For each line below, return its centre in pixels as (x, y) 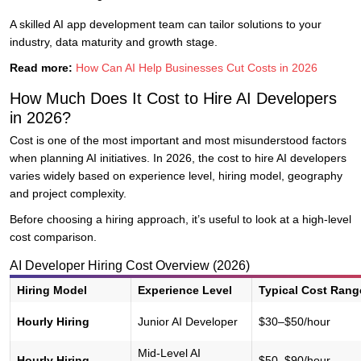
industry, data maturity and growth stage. (114, 42)
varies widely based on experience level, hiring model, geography (176, 176)
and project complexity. (68, 194)
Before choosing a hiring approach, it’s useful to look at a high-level (180, 220)
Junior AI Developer (188, 322)
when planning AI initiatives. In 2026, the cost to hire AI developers (178, 158)
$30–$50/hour (295, 322)
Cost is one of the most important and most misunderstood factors (178, 141)
